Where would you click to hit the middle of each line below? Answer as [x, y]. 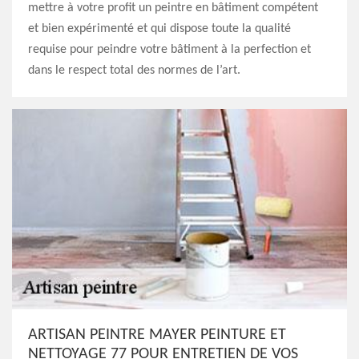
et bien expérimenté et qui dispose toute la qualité [159, 29]
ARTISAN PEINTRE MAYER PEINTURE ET [157, 335]
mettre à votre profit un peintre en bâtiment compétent [173, 8]
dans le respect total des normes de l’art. [134, 71]
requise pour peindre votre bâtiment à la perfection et [169, 50]
